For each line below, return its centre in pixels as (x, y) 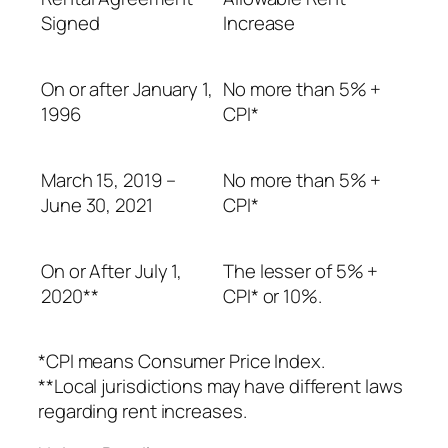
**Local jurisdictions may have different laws (220, 385)
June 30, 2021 (97, 204)
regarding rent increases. (142, 410)
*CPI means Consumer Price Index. (181, 360)
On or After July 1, (112, 270)
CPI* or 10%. (272, 295)
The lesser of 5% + (301, 270)
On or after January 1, (127, 88)
